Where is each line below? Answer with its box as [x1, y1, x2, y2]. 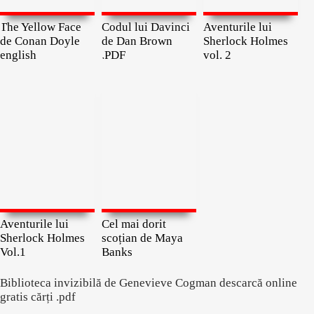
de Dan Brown [102, 34, 172, 48]
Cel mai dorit [102, 217, 166, 231]
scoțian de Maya [102, 231, 183, 245]
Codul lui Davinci [102, 20, 190, 34]
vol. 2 [203, 48, 231, 62]
